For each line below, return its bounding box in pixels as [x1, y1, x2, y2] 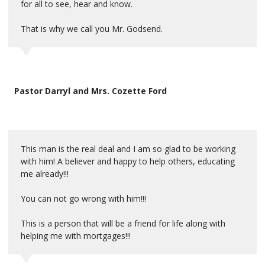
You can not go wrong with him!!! [21, 192, 146, 204]
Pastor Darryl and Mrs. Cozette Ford [14, 85, 167, 96]
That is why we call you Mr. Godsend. [21, 22, 163, 34]
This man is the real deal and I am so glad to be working [21, 143, 235, 154]
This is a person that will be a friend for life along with [21, 217, 225, 229]
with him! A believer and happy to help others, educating [21, 155, 235, 167]
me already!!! [21, 167, 69, 179]
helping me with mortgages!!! [21, 230, 131, 241]
